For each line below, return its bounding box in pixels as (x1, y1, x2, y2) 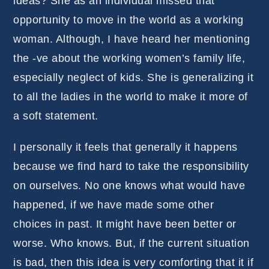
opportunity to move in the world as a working (13, 13, 244, 26)
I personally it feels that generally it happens (13, 141, 238, 153)
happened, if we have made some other (13, 198, 214, 211)
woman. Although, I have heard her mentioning (13, 32, 250, 45)
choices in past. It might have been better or (13, 217, 237, 230)
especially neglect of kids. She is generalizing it (13, 71, 254, 83)
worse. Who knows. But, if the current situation (13, 237, 250, 249)
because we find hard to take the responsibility (13, 160, 249, 172)
